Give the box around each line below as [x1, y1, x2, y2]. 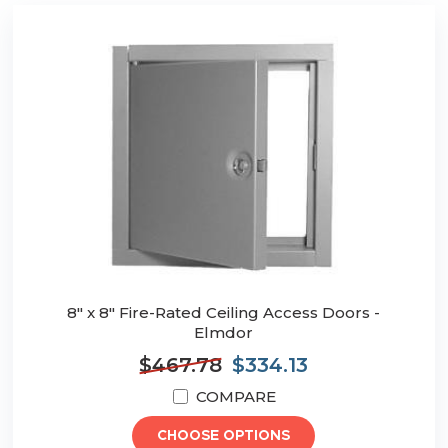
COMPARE [195, 387, 276, 407]
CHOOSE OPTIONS [157, 429, 291, 444]
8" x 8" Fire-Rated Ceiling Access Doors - [67, 303, 381, 323]
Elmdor [194, 323, 254, 343]
